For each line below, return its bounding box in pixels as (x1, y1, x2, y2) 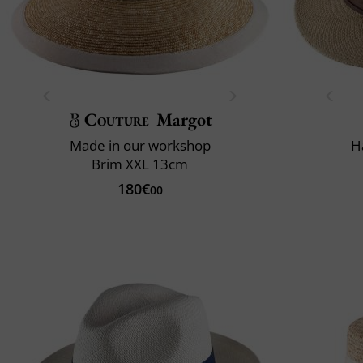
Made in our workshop (69, 135, 211, 155)
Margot (156, 107, 213, 131)
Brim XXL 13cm (92, 154, 188, 173)
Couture (83, 107, 150, 131)
